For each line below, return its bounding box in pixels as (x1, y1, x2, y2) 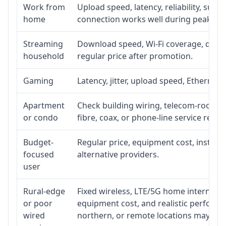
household (23, 50, 64, 62)
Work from (23, 1, 65, 13)
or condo (23, 111, 58, 123)
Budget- (23, 136, 53, 148)
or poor (23, 197, 52, 209)
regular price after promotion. (77, 50, 193, 62)
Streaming (23, 38, 63, 49)
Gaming (23, 75, 53, 86)
